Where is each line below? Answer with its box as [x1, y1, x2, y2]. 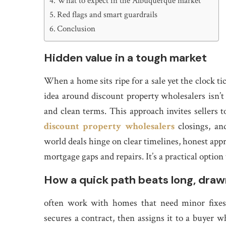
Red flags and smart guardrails [57, 9, 158, 20]
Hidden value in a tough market [44, 50, 207, 65]
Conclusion [57, 23, 96, 34]
